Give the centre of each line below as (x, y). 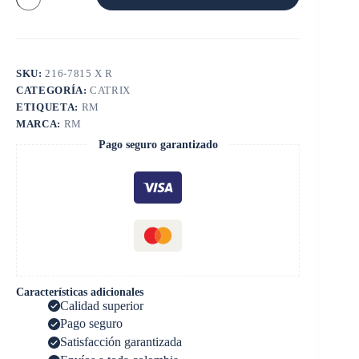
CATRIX (111, 90)
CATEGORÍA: (53, 90)
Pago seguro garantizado (158, 144)
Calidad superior (102, 305)
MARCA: (40, 123)
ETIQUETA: (49, 107)
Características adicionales (80, 292)
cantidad (36, 52)
